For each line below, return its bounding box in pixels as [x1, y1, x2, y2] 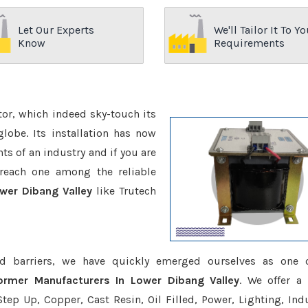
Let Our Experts [18, 23, 94, 36]
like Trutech [92, 184, 157, 197]
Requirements [214, 36, 285, 49]
